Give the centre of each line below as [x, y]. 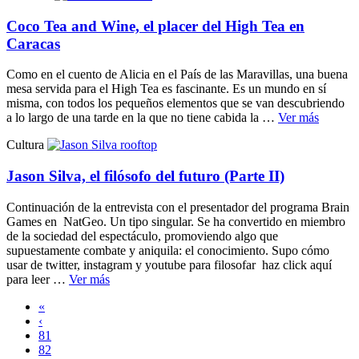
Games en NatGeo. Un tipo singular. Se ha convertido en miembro [176, 221]
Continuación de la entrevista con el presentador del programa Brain [178, 207]
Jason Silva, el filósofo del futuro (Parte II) [145, 176]
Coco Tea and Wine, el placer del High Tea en [155, 26]
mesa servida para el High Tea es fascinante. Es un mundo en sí [166, 89]
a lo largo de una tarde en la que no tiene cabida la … [142, 118]
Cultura [27, 145]
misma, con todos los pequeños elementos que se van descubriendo [175, 103]
